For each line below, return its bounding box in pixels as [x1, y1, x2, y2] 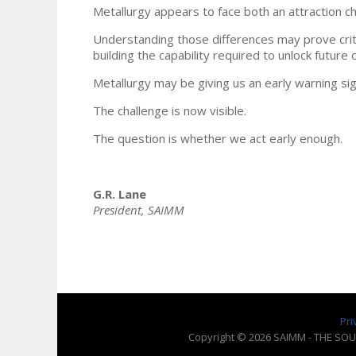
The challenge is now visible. [93, 102, 246, 118]
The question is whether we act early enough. [93, 130, 342, 146]
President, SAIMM [93, 201, 184, 218]
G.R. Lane [93, 185, 146, 202]
